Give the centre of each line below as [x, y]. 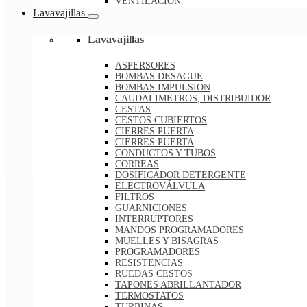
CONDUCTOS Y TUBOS [165, 153]
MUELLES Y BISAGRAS [167, 241]
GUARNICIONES [151, 208]
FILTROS [135, 197]
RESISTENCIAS [149, 263]
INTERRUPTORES [154, 219]
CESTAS [133, 110]
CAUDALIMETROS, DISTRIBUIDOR [193, 99]
